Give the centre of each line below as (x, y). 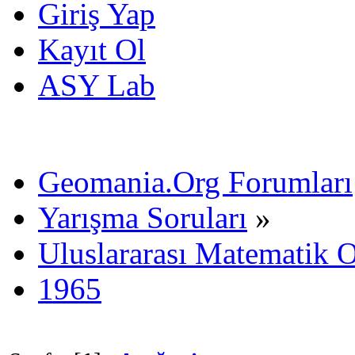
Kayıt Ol (92, 49)
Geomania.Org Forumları (195, 181)
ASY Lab (97, 85)
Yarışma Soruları (143, 217)
